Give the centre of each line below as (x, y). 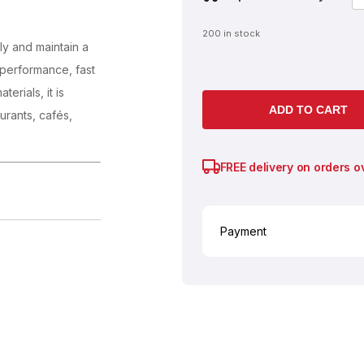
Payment (243, 231)
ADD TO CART (308, 110)
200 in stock (231, 33)
